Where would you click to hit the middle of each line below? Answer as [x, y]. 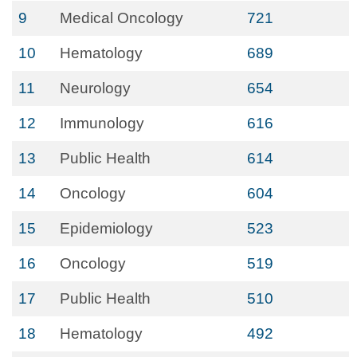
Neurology [95, 88]
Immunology [102, 123]
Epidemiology [106, 228]
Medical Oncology [122, 18]
